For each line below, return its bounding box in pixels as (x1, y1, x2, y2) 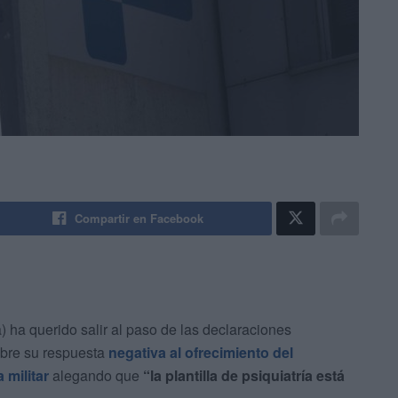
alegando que (49, 365, 143, 386)
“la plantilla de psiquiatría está (143, 365, 345, 386)
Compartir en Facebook (75, 210, 204, 227)
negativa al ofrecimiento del (108, 342, 293, 363)
